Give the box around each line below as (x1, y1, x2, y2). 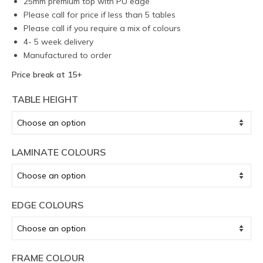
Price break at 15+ (12, 69, 82, 80)
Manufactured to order (23, 50, 112, 60)
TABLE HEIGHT (12, 93, 78, 105)
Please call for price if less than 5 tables (23, 9, 176, 20)
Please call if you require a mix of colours (23, 23, 181, 33)
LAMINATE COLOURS (12, 146, 106, 158)
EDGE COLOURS (12, 199, 83, 211)
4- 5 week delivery (23, 36, 93, 47)
